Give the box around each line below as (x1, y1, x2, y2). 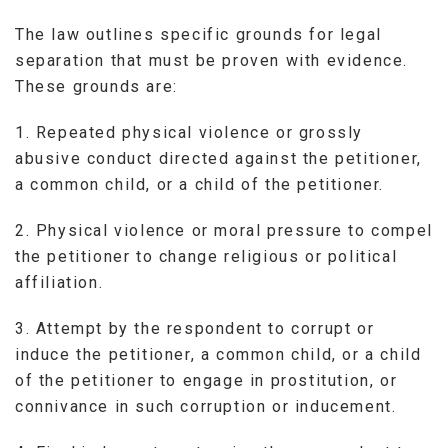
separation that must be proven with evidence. (15, 50, 409, 70)
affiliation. (15, 272, 104, 292)
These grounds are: (15, 76, 178, 96)
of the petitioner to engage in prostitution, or (15, 370, 398, 390)
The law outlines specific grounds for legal (15, 24, 382, 44)
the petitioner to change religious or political (15, 246, 398, 266)
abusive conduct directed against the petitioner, (15, 148, 422, 168)
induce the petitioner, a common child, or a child (15, 344, 422, 364)
